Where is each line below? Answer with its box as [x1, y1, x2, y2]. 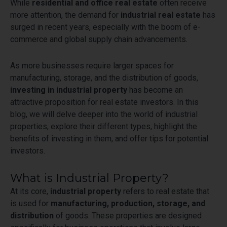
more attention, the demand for [10, 10, 121, 20]
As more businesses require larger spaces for [10, 60, 174, 70]
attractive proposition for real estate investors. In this [10, 97, 199, 107]
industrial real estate [121, 10, 201, 20]
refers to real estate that [121, 186, 209, 196]
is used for [10, 198, 51, 208]
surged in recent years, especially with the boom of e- [10, 22, 201, 32]
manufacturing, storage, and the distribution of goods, [10, 72, 198, 83]
